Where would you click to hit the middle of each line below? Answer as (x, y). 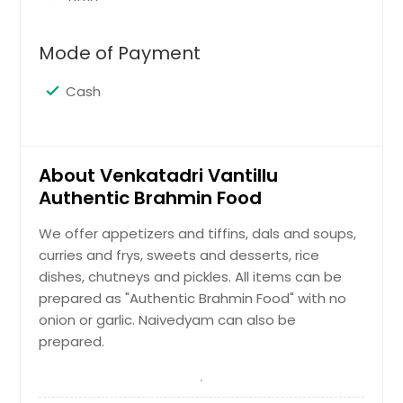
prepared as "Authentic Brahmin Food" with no (193, 298)
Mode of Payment (120, 53)
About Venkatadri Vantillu (159, 175)
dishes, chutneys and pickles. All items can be (191, 276)
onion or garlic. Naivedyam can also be (168, 319)
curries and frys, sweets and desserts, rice (179, 255)
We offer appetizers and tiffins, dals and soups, (198, 233)
